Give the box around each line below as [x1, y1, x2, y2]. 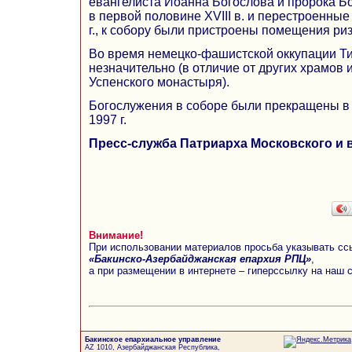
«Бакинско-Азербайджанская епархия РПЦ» [89, 252, 311, 265]
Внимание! [89, 229, 143, 241]
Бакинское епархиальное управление [85, 335, 221, 343]
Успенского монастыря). [89, 75, 229, 89]
